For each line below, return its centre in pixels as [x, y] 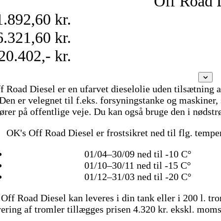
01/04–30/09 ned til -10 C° [138, 154]
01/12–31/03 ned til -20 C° [138, 177]
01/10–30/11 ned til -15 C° [138, 166]
